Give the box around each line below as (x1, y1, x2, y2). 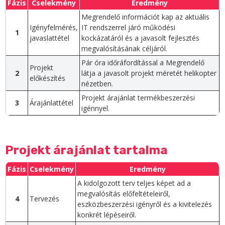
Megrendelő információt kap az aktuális (81, 12, 209, 22)
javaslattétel (30, 33, 69, 43)
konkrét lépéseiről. (77, 210, 136, 220)
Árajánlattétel (30, 98, 73, 108)
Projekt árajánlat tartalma (5, 143, 168, 158)
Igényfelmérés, (30, 23, 78, 33)
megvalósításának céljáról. (81, 44, 167, 54)
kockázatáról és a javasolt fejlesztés (81, 33, 199, 43)
